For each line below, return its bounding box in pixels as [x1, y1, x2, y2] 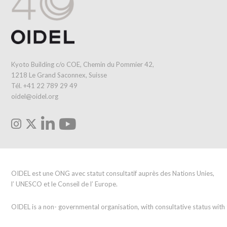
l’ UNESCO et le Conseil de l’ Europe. [11, 179, 118, 188]
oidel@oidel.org [11, 92, 58, 100]
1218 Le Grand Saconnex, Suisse [11, 70, 107, 79]
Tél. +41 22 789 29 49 [11, 81, 78, 90]
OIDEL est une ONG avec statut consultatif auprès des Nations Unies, [11, 169, 214, 177]
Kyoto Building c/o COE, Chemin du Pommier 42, [11, 60, 154, 68]
